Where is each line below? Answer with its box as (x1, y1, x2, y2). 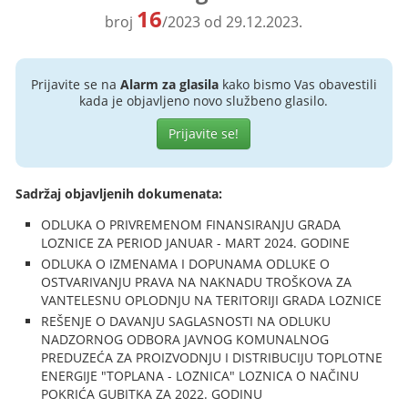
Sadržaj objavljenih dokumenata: (15, 185, 223, 202)
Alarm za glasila (119, 76, 219, 93)
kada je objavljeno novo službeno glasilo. (79, 92, 329, 109)
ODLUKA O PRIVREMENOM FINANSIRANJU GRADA (41, 216, 342, 233)
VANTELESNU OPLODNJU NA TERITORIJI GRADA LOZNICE (41, 291, 382, 309)
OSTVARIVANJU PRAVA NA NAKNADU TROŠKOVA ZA (41, 273, 352, 291)
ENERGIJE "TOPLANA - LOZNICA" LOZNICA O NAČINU (41, 367, 360, 384)
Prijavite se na (30, 76, 120, 93)
